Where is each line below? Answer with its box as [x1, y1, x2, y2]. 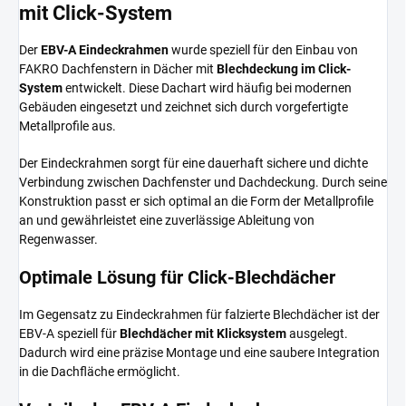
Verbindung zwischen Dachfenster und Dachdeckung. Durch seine [19, 174, 387, 189]
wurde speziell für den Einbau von [169, 42, 358, 57]
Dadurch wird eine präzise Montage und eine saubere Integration [19, 344, 380, 360]
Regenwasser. [19, 231, 98, 246]
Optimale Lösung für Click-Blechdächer [19, 266, 335, 288]
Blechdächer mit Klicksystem [120, 325, 286, 341]
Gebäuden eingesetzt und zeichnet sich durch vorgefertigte [19, 99, 348, 114]
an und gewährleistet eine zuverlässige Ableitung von [19, 212, 314, 227]
